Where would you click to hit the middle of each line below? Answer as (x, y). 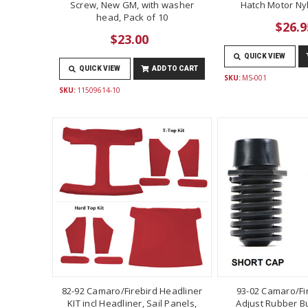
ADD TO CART (175, 68)
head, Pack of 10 (132, 17)
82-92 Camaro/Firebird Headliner (132, 290)
